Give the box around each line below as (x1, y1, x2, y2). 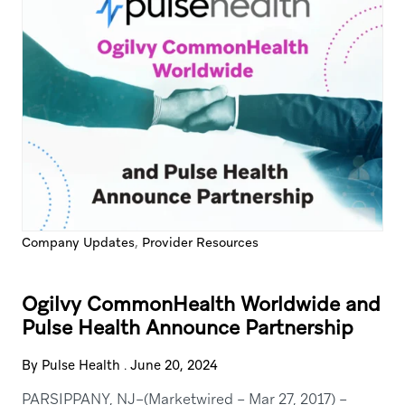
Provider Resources (141, 234, 259, 250)
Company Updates (21, 234, 135, 250)
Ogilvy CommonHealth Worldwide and (21, 291, 381, 317)
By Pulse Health (21, 357, 120, 373)
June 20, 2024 (129, 357, 218, 373)
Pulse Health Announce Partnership (21, 315, 353, 341)
